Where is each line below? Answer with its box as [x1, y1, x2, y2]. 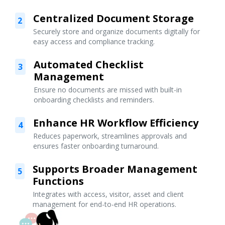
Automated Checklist [33, 58, 144, 72]
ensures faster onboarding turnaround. [33, 141, 159, 151]
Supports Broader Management [33, 162, 198, 176]
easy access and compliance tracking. [33, 37, 155, 47]
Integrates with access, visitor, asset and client [33, 189, 184, 199]
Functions [33, 174, 84, 188]
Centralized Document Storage [33, 12, 194, 26]
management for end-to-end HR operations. [33, 199, 177, 209]
